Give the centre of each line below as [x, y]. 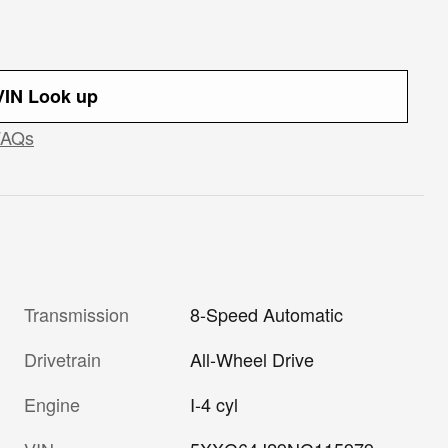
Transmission [76, 313]
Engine [52, 403]
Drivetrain [62, 358]
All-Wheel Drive [252, 358]
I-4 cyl [214, 403]
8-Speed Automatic [267, 313]
